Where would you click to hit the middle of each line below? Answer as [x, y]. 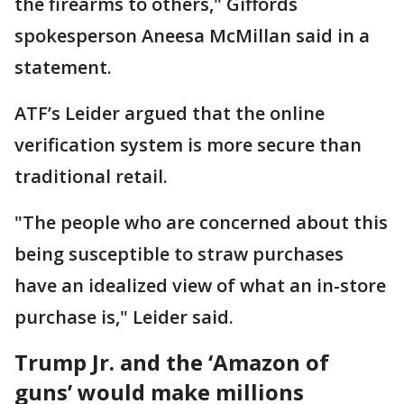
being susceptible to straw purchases [179, 254]
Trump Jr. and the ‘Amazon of [172, 363]
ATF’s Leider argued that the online [170, 114]
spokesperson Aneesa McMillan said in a [192, 36]
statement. [63, 68]
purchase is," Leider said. [126, 317]
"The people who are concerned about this [201, 223]
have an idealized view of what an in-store [200, 286]
